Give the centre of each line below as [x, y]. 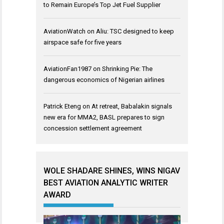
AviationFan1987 [67, 68]
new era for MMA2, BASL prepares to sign [104, 117]
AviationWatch [64, 31]
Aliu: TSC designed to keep [135, 31]
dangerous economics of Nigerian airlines [104, 79]
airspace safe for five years [82, 42]
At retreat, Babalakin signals [132, 106]
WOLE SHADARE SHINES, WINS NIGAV [112, 170]
